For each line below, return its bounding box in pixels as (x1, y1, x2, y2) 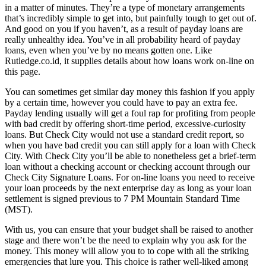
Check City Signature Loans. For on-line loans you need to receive (5, 172, 255, 182)
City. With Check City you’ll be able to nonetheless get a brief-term (5, 150, 256, 161)
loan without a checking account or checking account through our (5, 161, 250, 172)
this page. (5, 66, 40, 77)
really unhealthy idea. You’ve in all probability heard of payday (5, 34, 240, 45)
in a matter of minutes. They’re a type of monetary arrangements (5, 2, 245, 12)
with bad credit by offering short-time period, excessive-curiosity (5, 118, 246, 129)
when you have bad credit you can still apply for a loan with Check (5, 140, 256, 150)
